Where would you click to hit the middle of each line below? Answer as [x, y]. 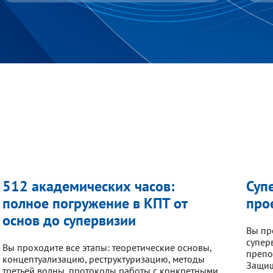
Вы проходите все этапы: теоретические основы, [107, 247]
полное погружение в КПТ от [95, 203]
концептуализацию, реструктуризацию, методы [104, 259]
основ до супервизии [69, 220]
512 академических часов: [88, 186]
